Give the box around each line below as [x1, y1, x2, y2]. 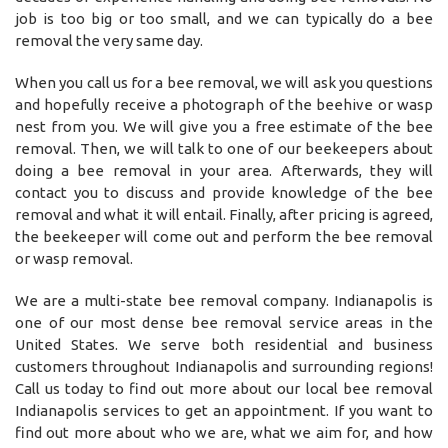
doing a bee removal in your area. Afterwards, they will [15, 161, 433, 179]
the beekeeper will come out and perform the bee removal [15, 227, 433, 245]
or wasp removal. [15, 249, 133, 267]
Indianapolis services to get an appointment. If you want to [15, 401, 433, 419]
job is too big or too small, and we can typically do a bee [15, 9, 433, 27]
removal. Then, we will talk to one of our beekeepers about [15, 139, 433, 157]
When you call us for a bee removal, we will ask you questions [15, 73, 433, 91]
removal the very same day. [15, 31, 203, 49]
